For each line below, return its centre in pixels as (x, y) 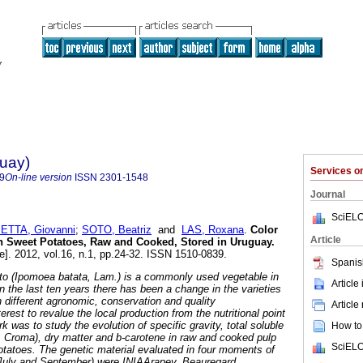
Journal (328, 194)
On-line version (38, 177)
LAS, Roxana (213, 230)
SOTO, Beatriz (117, 230)
